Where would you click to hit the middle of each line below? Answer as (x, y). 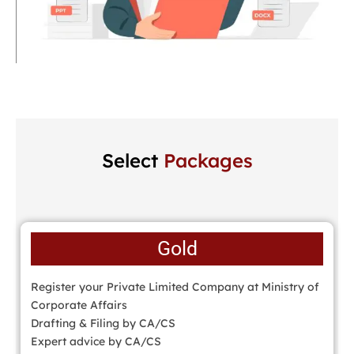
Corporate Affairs (79, 305)
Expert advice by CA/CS (96, 341)
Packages (208, 160)
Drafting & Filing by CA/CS (103, 323)
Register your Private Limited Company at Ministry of (175, 286)
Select (132, 160)
